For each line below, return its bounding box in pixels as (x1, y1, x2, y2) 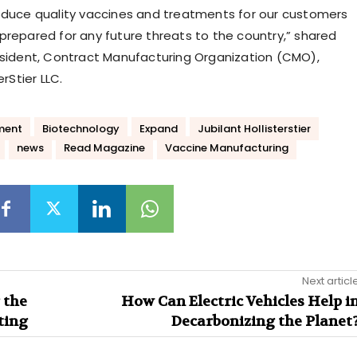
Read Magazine (63, 140, 145, 156)
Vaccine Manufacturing (164, 140, 288, 156)
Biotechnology (41, 121, 120, 137)
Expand (139, 121, 178, 137)
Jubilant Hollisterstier (197, 121, 311, 137)
